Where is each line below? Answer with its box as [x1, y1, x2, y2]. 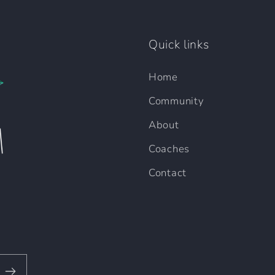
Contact [149, 166, 187, 180]
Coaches [149, 142, 190, 157]
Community [149, 94, 204, 109]
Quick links [149, 36, 209, 53]
